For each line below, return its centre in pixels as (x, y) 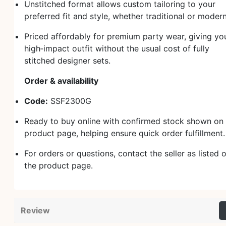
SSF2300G (70, 101)
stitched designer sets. (67, 61)
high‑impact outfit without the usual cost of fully (117, 48)
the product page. (59, 165)
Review (35, 210)
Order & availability (61, 81)
